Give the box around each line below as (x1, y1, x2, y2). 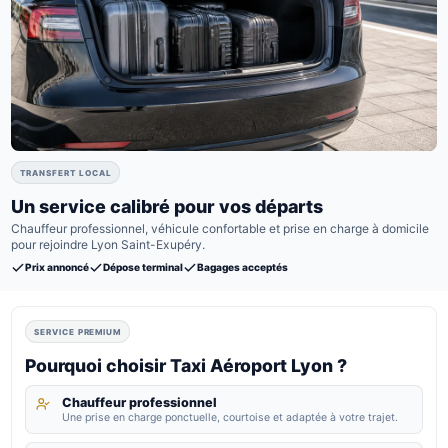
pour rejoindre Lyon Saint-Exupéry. (11, 236, 206, 252)
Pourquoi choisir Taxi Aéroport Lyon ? (25, 354, 348, 376)
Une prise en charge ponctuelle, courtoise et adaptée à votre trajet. (62, 410, 399, 424)
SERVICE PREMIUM (33, 326, 122, 337)
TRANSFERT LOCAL (20, 167, 112, 178)
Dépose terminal (103, 261, 184, 274)
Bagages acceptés (197, 261, 289, 274)
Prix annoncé (25, 261, 90, 274)
